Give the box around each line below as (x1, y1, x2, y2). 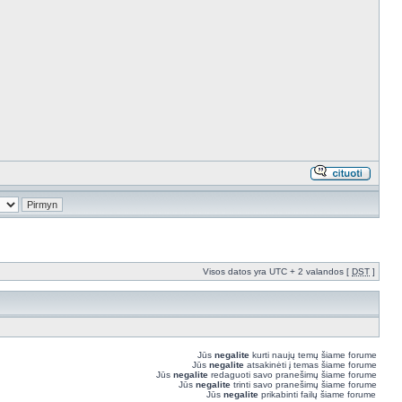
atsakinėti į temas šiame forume (244, 360, 377, 370)
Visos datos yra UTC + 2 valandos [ (203, 267, 352, 276)
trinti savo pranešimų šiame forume (231, 380, 377, 389)
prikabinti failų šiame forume (258, 389, 376, 399)
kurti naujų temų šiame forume (249, 350, 377, 360)
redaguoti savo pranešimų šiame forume (208, 370, 377, 380)
